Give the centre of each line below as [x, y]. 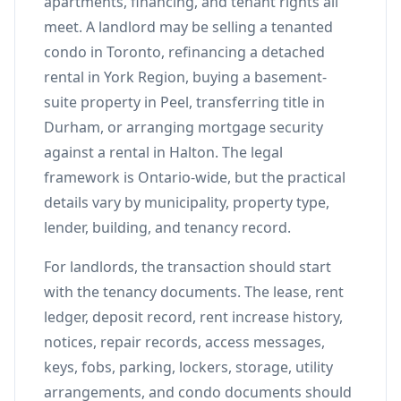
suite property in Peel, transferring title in [184, 102]
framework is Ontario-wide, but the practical [195, 177]
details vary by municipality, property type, [187, 202]
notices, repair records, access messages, [184, 342]
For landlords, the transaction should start [188, 267]
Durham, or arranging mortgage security [183, 127]
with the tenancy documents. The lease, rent [194, 292]
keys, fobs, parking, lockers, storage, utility [188, 367]
